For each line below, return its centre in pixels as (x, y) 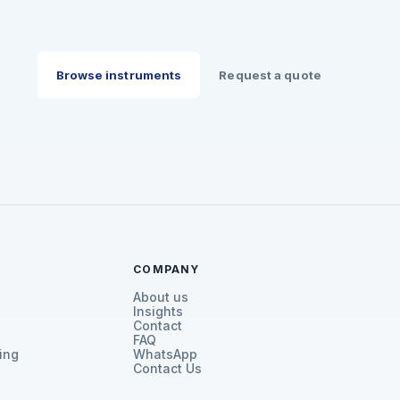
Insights (158, 312)
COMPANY (167, 270)
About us (161, 298)
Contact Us (168, 369)
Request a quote (270, 75)
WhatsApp (166, 355)
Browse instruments (119, 75)
